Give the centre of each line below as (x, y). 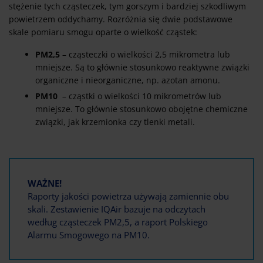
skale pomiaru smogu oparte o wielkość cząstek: (103, 32)
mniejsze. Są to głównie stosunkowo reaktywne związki (142, 68)
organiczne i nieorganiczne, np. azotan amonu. (128, 80)
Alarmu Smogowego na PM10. (90, 235)
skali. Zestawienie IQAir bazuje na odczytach (117, 209)
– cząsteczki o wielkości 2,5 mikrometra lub (145, 55)
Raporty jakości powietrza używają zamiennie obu (128, 196)
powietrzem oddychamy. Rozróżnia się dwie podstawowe (121, 19)
